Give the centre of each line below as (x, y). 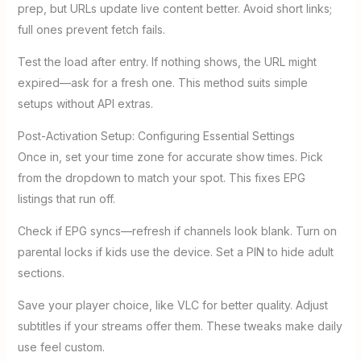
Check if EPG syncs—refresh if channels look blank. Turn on (177, 231)
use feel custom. (61, 347)
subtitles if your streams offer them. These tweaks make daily (180, 326)
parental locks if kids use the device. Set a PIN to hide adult (175, 252)
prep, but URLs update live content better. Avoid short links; (174, 9)
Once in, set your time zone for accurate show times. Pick (170, 157)
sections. (41, 273)
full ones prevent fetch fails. (91, 30)
